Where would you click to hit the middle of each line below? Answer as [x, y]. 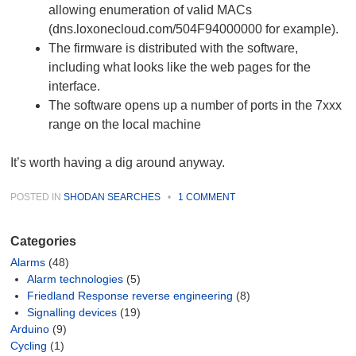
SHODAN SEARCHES [112, 197]
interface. [75, 87]
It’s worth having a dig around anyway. [118, 163]
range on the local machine [125, 125]
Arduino [30, 329]
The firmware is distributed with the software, [174, 48]
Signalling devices [72, 313]
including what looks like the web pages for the [180, 68]
